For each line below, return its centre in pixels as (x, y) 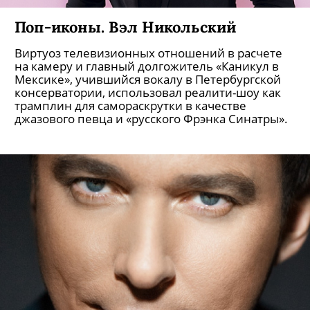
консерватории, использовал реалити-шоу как (148, 231)
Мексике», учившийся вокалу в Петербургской (148, 218)
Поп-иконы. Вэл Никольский (125, 165)
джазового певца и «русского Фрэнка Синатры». (151, 257)
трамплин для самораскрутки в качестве (130, 244)
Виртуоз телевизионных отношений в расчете (148, 191)
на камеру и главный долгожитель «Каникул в (147, 204)
